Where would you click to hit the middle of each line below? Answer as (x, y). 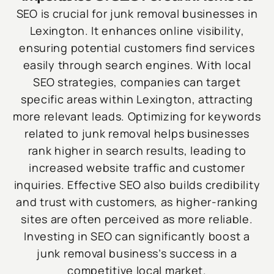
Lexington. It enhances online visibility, (137, 31)
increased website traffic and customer (137, 168)
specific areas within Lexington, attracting (137, 99)
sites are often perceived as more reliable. (137, 219)
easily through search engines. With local (137, 65)
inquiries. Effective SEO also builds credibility (137, 185)
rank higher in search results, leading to (137, 151)
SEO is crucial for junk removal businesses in (137, 14)
